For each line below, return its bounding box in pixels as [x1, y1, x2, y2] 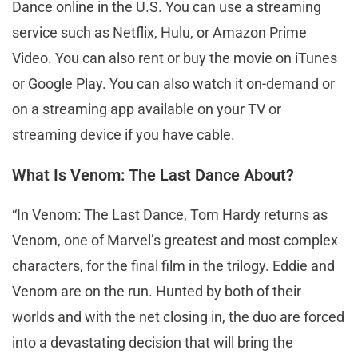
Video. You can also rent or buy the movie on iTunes [12, 49, 337, 66]
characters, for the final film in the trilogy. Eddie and [12, 257, 335, 274]
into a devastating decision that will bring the [12, 333, 293, 351]
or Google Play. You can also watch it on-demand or [12, 74, 335, 92]
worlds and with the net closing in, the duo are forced [12, 308, 344, 325]
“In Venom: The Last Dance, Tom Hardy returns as [12, 205, 328, 223]
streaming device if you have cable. [12, 125, 235, 143]
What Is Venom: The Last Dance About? [12, 165, 294, 185]
